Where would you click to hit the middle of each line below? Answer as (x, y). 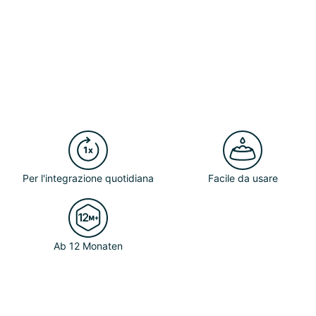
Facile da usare (243, 178)
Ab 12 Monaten (89, 246)
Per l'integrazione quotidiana (89, 178)
